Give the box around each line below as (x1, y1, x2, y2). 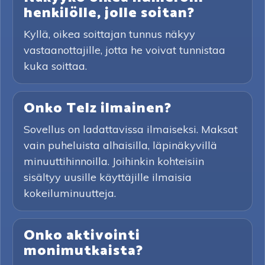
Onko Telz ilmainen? (24, 97, 172, 120)
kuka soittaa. (24, 59, 87, 73)
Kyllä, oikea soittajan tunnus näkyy (24, 27, 195, 41)
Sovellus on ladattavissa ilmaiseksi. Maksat (24, 122, 238, 136)
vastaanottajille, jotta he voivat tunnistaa (24, 43, 225, 57)
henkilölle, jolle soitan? (24, 2, 195, 25)
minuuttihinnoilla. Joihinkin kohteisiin (24, 154, 204, 168)
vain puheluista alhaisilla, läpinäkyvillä (24, 138, 217, 152)
